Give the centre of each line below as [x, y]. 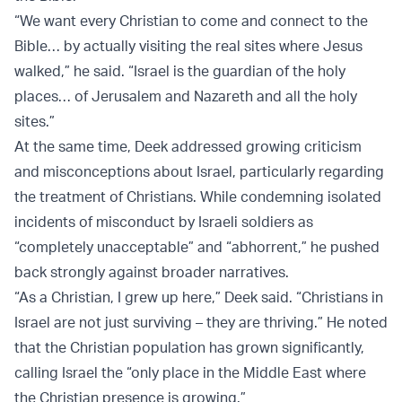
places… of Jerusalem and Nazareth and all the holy [186, 96]
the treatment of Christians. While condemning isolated [198, 196]
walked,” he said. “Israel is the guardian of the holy [180, 70]
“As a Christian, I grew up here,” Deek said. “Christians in [199, 297]
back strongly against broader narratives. [152, 271]
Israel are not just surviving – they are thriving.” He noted [201, 322]
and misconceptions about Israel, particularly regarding [199, 171]
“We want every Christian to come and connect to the [191, 20]
